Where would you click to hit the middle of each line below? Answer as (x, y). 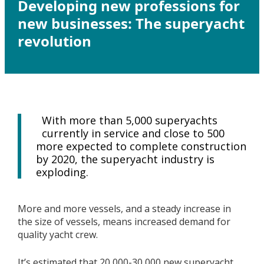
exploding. (62, 172)
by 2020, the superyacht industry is (125, 159)
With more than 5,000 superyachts (129, 120)
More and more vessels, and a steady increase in (124, 209)
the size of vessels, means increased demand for (124, 222)
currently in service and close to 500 (133, 133)
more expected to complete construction (141, 146)
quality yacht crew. (57, 235)
